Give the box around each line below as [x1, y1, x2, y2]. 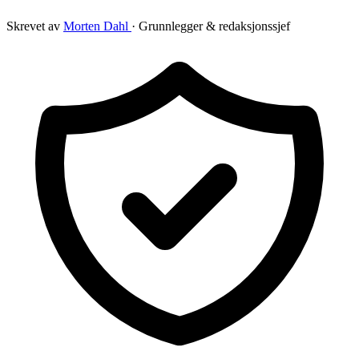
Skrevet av [6, 18, 63, 33]
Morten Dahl [63, 18, 131, 33]
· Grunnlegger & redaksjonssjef [131, 18, 290, 33]
